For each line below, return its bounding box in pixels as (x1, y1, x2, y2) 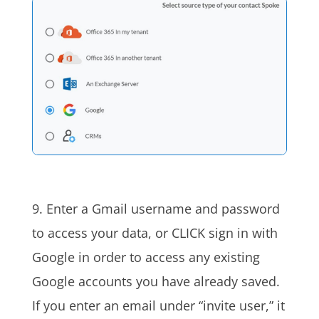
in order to (78, 248, 142, 266)
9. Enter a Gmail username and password (31, 199, 280, 217)
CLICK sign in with (167, 224, 278, 241)
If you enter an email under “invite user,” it (31, 296, 285, 314)
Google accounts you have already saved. (31, 272, 280, 290)
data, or (121, 224, 168, 241)
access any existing (141, 248, 260, 266)
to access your (31, 224, 122, 241)
